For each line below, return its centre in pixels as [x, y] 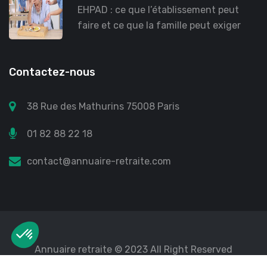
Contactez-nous [52, 72]
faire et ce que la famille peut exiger [159, 25]
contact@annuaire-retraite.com [99, 161]
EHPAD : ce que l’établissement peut [158, 10]
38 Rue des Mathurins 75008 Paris [103, 106]
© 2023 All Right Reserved [172, 249]
